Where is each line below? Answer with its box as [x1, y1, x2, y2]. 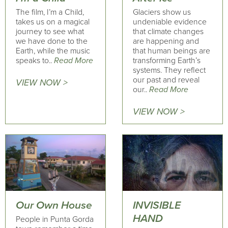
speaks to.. [16, 55, 54, 66]
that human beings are [132, 46, 210, 56]
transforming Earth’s [132, 55, 201, 66]
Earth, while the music [16, 46, 90, 56]
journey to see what [16, 26, 84, 37]
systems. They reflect [132, 65, 206, 75]
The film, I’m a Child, [16, 7, 84, 17]
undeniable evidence [132, 17, 207, 27]
